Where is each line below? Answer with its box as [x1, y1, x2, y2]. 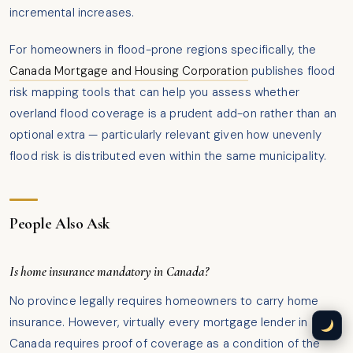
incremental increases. [9, 5, 135, 21]
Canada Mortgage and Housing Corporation [9, 63, 249, 80]
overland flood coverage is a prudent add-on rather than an [9, 106, 336, 122]
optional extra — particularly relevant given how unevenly [9, 127, 321, 143]
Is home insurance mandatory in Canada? [9, 263, 209, 281]
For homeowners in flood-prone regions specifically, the [9, 42, 317, 58]
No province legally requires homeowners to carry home [9, 293, 319, 310]
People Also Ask [9, 214, 110, 234]
